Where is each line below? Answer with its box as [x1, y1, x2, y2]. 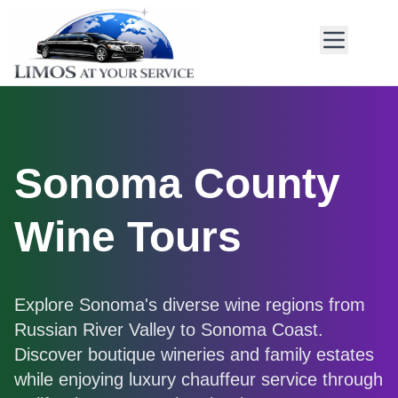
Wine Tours [14, 213, 242, 260]
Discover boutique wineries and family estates [14, 345, 374, 364]
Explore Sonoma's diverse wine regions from [14, 295, 365, 314]
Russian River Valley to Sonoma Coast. [14, 320, 323, 339]
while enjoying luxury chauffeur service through [14, 370, 383, 389]
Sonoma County [14, 160, 340, 207]
